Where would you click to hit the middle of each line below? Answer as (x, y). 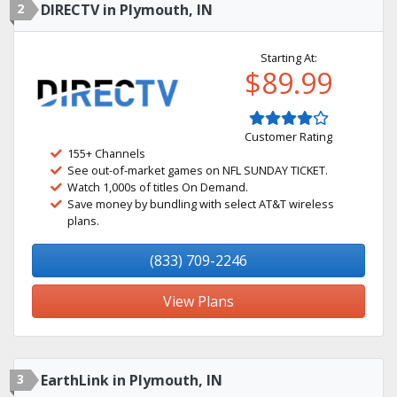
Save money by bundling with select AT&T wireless (201, 204)
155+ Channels (106, 153)
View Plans (198, 301)
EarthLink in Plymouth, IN (132, 380)
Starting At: (288, 58)
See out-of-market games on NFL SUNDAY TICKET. (198, 170)
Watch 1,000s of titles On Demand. (158, 187)
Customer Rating (288, 136)
